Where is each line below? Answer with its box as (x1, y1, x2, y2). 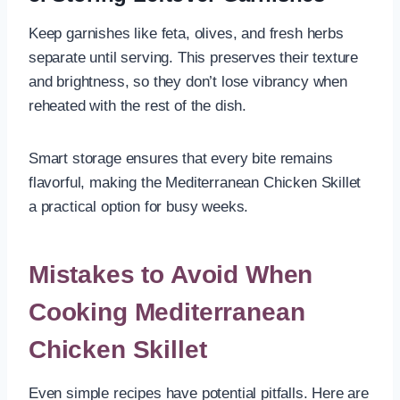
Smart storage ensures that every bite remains (29, 149, 333, 167)
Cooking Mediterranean (29, 297, 305, 326)
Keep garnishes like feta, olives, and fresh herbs (29, 24, 344, 42)
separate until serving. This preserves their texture (29, 48, 359, 66)
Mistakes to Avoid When (29, 260, 313, 288)
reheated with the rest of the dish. (29, 96, 247, 114)
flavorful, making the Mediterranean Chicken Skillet (29, 173, 362, 191)
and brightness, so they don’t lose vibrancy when (29, 72, 347, 90)
